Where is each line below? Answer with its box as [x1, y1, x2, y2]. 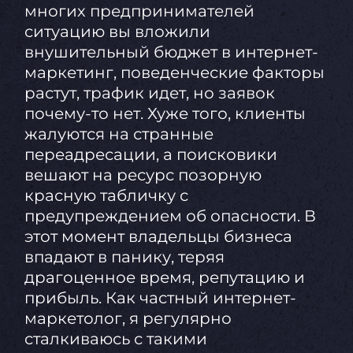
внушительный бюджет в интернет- [24, 43, 318, 62]
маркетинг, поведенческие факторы [24, 63, 325, 83]
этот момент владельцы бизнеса [24, 227, 292, 247]
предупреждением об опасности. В [24, 206, 316, 226]
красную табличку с [24, 186, 188, 206]
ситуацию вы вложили [24, 22, 210, 42]
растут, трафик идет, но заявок [24, 84, 275, 103]
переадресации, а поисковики [24, 145, 277, 165]
